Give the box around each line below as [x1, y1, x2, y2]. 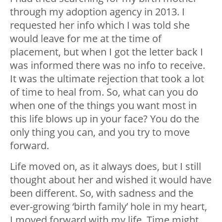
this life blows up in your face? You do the [10, 111, 199, 125]
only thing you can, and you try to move [10, 125, 190, 139]
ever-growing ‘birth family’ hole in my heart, [10, 199, 207, 213]
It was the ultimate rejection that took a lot [10, 71, 204, 85]
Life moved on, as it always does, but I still [10, 159, 201, 173]
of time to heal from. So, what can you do [10, 85, 198, 99]
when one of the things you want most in [10, 98, 197, 112]
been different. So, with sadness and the [10, 186, 193, 200]
